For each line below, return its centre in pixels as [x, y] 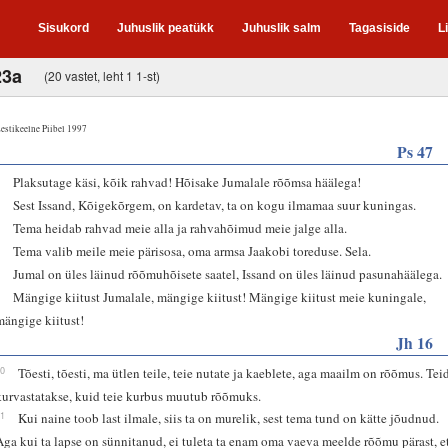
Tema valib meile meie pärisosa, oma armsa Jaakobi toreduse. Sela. [192, 250]
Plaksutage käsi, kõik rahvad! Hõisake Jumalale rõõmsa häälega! [187, 181]
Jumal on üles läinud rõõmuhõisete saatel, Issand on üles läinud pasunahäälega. [228, 273]
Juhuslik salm [281, 28]
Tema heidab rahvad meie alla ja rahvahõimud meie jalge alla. [180, 227]
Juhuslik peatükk [165, 28]
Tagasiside [379, 28]
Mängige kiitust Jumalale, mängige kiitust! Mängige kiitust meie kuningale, [220, 296]
